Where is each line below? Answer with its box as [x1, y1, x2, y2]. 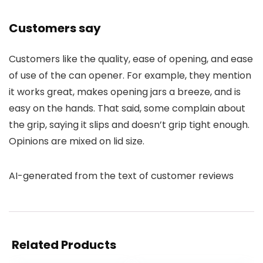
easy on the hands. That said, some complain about [9, 102, 245, 116]
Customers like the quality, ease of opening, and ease [9, 52, 253, 66]
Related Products [12, 237, 116, 254]
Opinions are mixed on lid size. [9, 134, 144, 149]
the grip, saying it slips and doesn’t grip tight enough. [9, 118, 249, 132]
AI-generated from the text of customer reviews [9, 169, 234, 183]
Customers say [9, 20, 101, 37]
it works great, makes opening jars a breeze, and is [9, 85, 241, 99]
